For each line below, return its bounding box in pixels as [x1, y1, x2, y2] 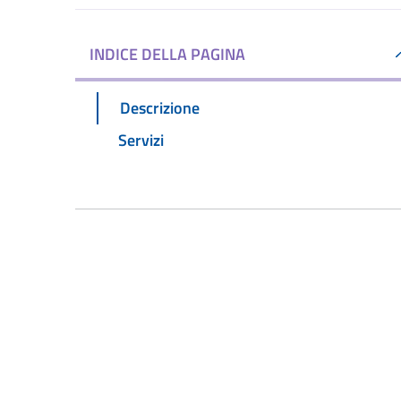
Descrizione [120, 95, 200, 120]
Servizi [118, 127, 164, 152]
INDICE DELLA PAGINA [90, 42, 245, 66]
